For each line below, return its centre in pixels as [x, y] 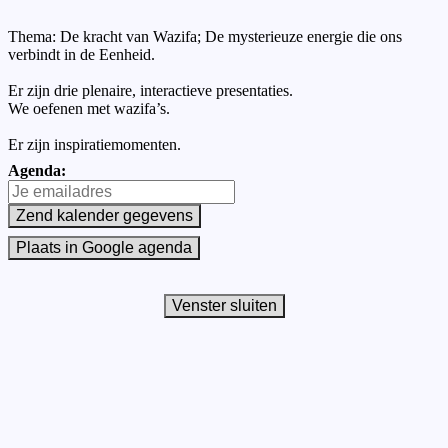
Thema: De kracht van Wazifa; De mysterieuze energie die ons [205, 36]
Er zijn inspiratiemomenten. [94, 144]
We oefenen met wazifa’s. [89, 108]
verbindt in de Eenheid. [81, 54]
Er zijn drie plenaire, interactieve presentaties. [150, 90]
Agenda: [37, 170]
